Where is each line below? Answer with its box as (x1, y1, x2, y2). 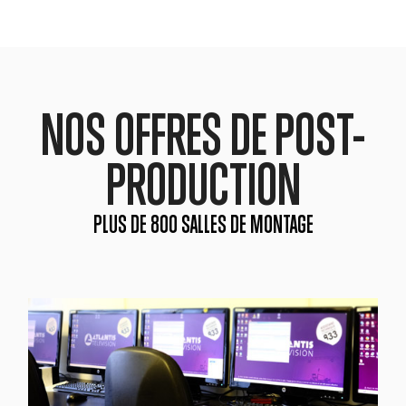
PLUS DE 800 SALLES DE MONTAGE (92, 215, 314, 237)
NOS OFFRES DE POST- (40, 112, 366, 166)
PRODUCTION (105, 162, 301, 216)
